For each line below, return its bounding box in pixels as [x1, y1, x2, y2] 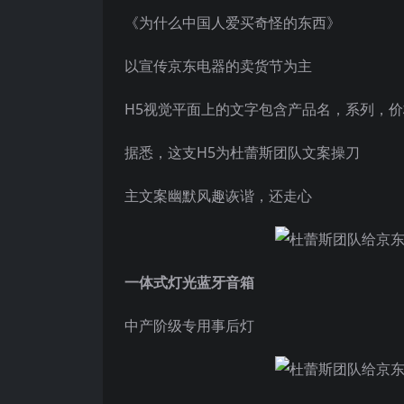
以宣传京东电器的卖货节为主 [124, 56, 312, 76]
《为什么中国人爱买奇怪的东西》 [124, 13, 341, 32]
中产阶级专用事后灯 [124, 316, 254, 335]
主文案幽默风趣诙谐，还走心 [124, 186, 312, 206]
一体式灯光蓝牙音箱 [124, 272, 254, 292]
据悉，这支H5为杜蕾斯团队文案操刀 [124, 142, 360, 162]
